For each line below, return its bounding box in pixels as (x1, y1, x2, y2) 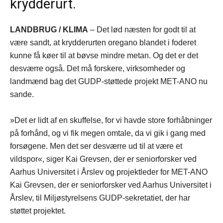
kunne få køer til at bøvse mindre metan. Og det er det (10, 51, 198, 60)
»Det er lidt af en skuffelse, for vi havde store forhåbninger (10, 115, 212, 124)
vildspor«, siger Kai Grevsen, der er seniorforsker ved (10, 154, 197, 163)
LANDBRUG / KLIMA (10, 25, 88, 34)
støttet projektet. (10, 206, 66, 215)
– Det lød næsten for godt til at (88, 25, 196, 34)
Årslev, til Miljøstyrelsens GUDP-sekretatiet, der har (10, 193, 190, 202)
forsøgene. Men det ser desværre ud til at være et (10, 141, 182, 150)
